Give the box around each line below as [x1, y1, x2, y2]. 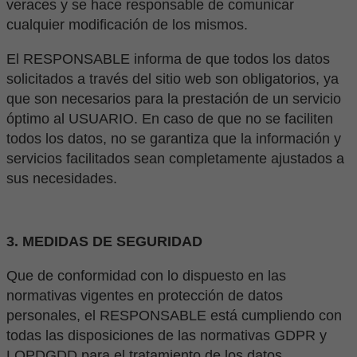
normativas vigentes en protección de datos [6, 288, 283, 304]
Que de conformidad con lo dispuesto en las [6, 268, 286, 284]
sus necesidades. [6, 171, 117, 187]
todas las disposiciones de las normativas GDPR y [6, 328, 327, 344]
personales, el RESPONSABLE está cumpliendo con [6, 308, 342, 324]
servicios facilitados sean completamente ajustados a [6, 151, 344, 167]
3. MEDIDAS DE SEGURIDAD [6, 233, 202, 250]
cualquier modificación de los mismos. [6, 17, 248, 33]
